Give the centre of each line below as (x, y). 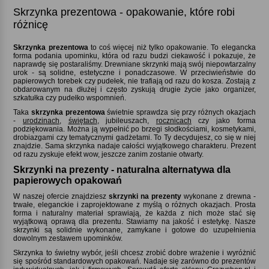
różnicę (31, 24)
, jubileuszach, (126, 120)
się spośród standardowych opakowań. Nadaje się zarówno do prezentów (134, 261)
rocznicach (174, 120)
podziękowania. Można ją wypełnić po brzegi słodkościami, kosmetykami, (134, 129)
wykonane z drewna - (219, 196)
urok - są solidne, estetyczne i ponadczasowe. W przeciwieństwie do (134, 72)
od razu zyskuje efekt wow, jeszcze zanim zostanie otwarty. (109, 154)
